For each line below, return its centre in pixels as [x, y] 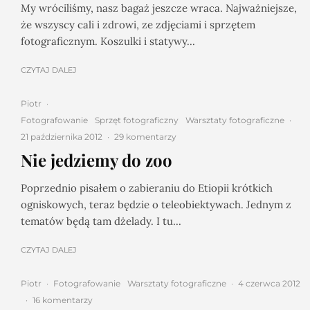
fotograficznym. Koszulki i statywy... [108, 41]
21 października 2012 [62, 137]
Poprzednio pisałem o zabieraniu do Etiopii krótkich [147, 188]
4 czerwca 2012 [269, 283]
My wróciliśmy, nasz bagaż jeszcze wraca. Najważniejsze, [159, 8]
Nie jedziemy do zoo [97, 160]
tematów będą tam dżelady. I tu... [101, 221]
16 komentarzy [63, 300]
